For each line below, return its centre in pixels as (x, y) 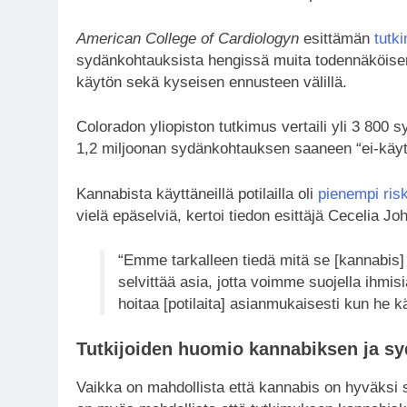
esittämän (337, 38)
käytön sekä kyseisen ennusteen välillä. (212, 82)
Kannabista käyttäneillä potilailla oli (197, 194)
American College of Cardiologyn (188, 38)
